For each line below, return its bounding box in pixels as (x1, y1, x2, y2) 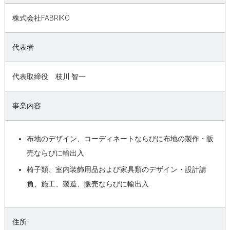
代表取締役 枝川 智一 (12, 72, 86, 81)
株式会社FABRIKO (12, 14, 70, 23)
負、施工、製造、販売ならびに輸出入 (26, 179, 149, 188)
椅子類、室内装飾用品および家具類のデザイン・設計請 (26, 165, 206, 174)
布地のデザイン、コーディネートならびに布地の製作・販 (26, 135, 214, 143)
